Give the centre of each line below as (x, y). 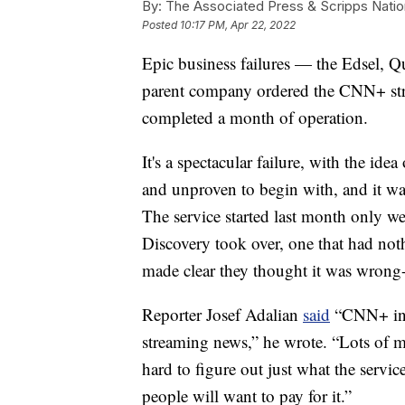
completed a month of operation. (255, 118)
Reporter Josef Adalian (222, 315)
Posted (161, 25)
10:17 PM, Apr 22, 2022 (238, 25)
